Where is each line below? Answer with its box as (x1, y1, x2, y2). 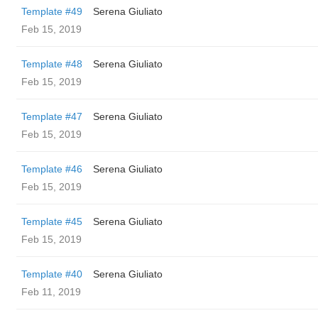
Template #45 (21, 216, 82, 227)
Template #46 (21, 163, 82, 175)
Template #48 (21, 58, 82, 70)
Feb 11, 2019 (21, 286, 81, 297)
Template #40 (21, 268, 82, 280)
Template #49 (21, 6, 82, 17)
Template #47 (21, 111, 82, 122)
